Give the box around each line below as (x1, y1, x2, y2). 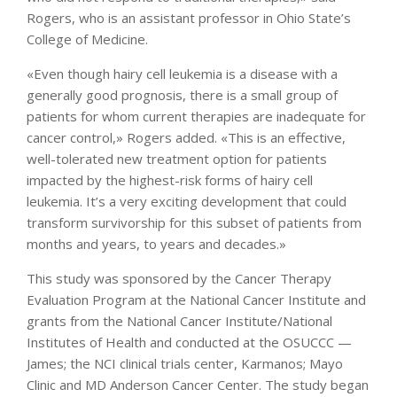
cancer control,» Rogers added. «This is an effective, (27, 128, 346, 146)
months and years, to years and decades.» (27, 235, 286, 253)
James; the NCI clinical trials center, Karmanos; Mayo (27, 354, 343, 372)
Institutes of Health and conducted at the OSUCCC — (27, 333, 352, 351)
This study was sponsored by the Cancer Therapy (27, 269, 331, 287)
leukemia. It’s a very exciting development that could (27, 192, 346, 210)
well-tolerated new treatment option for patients (27, 150, 327, 167)
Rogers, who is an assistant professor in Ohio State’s (27, 9, 351, 27)
